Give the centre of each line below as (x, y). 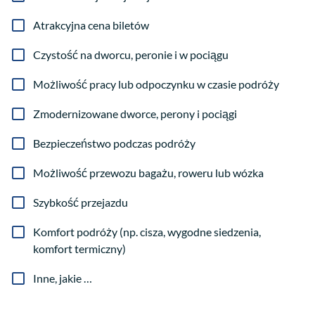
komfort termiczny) (79, 249)
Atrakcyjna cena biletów (91, 25)
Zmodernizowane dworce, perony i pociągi (135, 114)
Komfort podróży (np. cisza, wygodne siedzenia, (147, 232)
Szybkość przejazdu (81, 202)
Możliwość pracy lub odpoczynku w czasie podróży (156, 84)
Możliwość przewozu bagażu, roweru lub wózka (148, 173)
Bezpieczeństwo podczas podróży (114, 143)
